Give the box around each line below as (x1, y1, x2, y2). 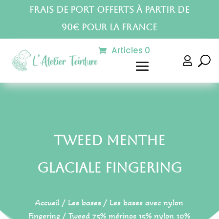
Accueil (35, 197, 60, 208)
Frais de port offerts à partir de (29, 4, 190, 15)
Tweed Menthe (53, 132, 165, 148)
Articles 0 (111, 44, 150, 56)
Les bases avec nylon (109, 197, 184, 208)
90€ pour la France (62, 22, 157, 32)
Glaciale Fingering (37, 160, 182, 175)
